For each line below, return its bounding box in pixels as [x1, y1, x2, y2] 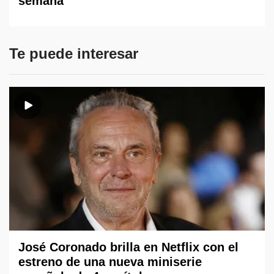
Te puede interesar [9, 45, 138, 62]
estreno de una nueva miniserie [18, 254, 202, 268]
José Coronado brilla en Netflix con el [18, 240, 239, 254]
